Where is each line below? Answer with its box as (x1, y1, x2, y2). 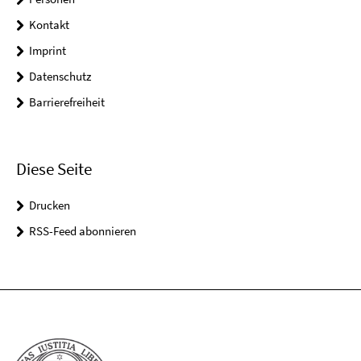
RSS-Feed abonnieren (29, 222, 136, 239)
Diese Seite (16, 157, 92, 180)
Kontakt (29, 17, 69, 33)
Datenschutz (29, 68, 91, 85)
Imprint (29, 43, 66, 59)
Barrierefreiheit (29, 94, 105, 110)
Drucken (29, 197, 70, 213)
